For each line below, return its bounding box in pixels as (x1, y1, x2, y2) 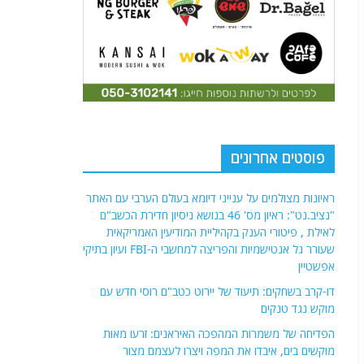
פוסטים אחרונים (231, 147, 325, 167)
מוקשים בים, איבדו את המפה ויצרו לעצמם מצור (123, 342, 335, 358)
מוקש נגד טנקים (261, 300, 335, 316)
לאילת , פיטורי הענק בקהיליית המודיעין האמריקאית (106, 223, 335, 240)
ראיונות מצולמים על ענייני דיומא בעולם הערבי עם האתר (86, 189, 335, 206)
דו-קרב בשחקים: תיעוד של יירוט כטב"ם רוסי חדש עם (100, 283, 335, 299)
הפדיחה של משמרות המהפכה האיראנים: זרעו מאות (103, 325, 335, 341)
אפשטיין (298, 258, 335, 274)
